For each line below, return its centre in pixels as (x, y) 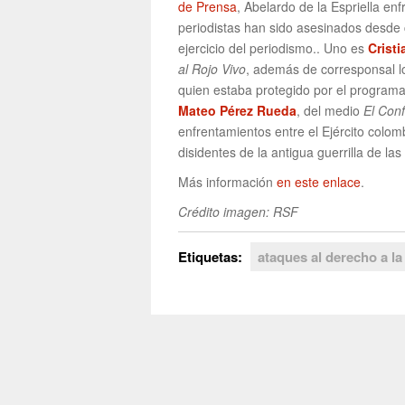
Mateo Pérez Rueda (237, 111)
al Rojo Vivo (212, 69)
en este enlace (319, 182)
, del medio (330, 111)
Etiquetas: (212, 257)
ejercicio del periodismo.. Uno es (273, 48)
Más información (227, 182)
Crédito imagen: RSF (238, 212)
